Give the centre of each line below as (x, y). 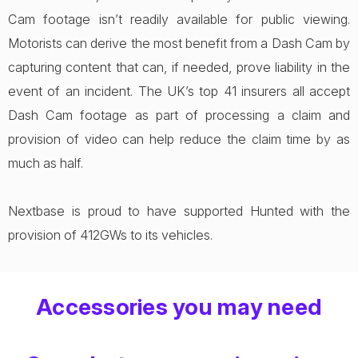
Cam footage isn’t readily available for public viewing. (179, 19)
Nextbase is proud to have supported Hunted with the (179, 211)
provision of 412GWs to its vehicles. (110, 235)
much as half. (46, 163)
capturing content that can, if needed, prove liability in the (179, 67)
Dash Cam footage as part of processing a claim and (179, 115)
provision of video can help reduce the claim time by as (179, 139)
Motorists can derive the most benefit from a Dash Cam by (179, 43)
